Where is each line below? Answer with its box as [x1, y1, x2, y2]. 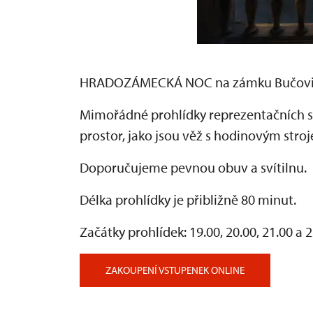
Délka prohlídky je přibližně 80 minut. [80, 191, 296, 208]
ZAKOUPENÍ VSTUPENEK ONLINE [105, 263, 245, 277]
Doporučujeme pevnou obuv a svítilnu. [80, 159, 307, 176]
